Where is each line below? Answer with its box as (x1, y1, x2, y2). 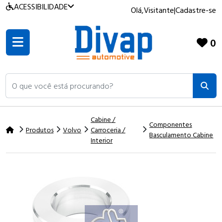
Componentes (149, 119, 192, 130)
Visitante (144, 4, 174, 16)
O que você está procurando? (5, 72, 94, 83)
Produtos (26, 124, 54, 135)
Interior (91, 134, 112, 145)
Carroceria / (91, 124, 125, 135)
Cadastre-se (175, 4, 216, 16)
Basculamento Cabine (149, 129, 214, 140)
